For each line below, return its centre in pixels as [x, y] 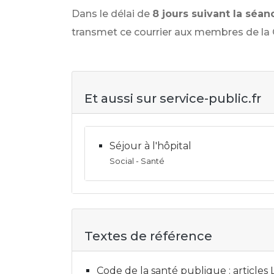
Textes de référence [148, 236]
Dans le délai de [111, 14]
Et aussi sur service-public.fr [173, 98]
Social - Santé [137, 161]
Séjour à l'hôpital [150, 146]
